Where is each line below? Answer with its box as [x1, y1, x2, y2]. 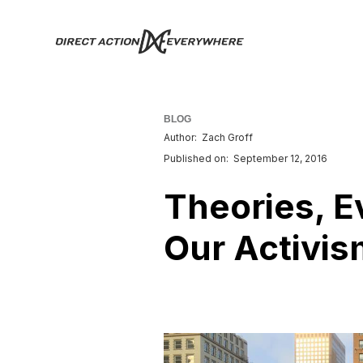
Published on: [164, 152, 228, 164]
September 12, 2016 [233, 152, 327, 164]
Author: [164, 131, 197, 143]
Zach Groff [202, 131, 253, 143]
